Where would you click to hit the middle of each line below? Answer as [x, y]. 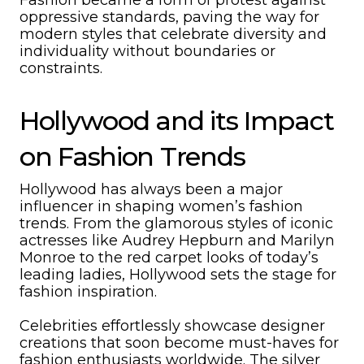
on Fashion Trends [132, 156]
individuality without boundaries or [147, 51]
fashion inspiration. [88, 292]
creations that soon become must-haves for [179, 343]
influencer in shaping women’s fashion [161, 206]
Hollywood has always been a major [151, 189]
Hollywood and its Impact [177, 121]
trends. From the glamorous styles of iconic [176, 223]
